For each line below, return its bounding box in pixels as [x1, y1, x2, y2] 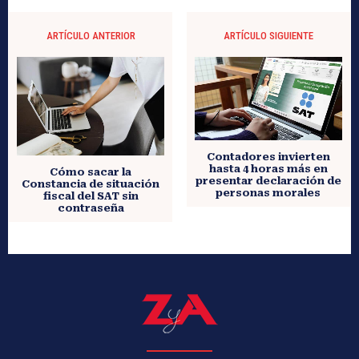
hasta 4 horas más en [208, 162, 328, 175]
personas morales [216, 186, 321, 199]
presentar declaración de [195, 174, 341, 187]
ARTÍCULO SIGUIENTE [223, 30, 313, 42]
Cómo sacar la [50, 166, 132, 179]
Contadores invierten [206, 150, 330, 163]
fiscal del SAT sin [42, 190, 139, 203]
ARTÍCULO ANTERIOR [46, 30, 135, 42]
